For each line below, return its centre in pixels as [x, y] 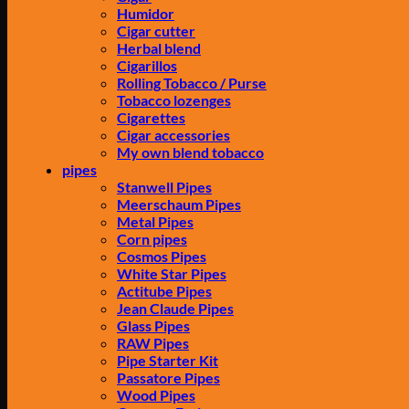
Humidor [146, 13]
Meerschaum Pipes [179, 204]
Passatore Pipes [168, 378]
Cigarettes [151, 117]
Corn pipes [152, 239]
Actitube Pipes [164, 291]
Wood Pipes [156, 395]
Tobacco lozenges [174, 100]
